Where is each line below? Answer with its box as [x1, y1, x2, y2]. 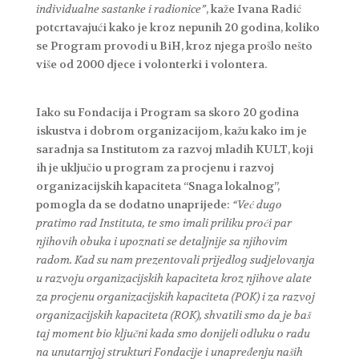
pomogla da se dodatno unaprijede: [35, 196, 232, 212]
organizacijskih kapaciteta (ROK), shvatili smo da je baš [35, 307, 311, 322]
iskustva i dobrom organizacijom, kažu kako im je [35, 123, 307, 138]
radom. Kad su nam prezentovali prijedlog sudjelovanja [35, 252, 315, 267]
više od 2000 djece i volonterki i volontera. [35, 56, 267, 71]
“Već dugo [232, 196, 282, 212]
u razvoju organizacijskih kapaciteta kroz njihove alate [35, 270, 312, 285]
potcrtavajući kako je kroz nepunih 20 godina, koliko [35, 19, 320, 34]
